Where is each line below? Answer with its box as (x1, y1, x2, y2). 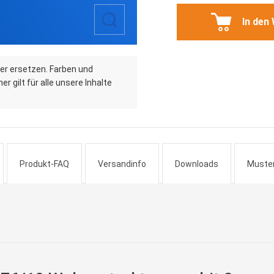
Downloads (175, 158, 218, 169)
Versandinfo (98, 158, 146, 169)
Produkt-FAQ (20, 158, 69, 169)
